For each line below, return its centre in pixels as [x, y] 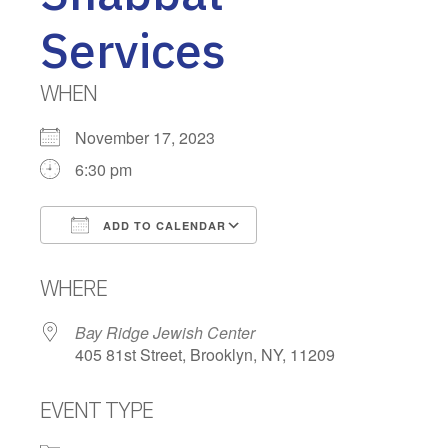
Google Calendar [337, 261]
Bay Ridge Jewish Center [165, 332]
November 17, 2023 [153, 137]
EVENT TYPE [96, 409]
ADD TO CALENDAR [162, 225]
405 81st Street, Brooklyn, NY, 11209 [205, 354]
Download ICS [127, 261]
